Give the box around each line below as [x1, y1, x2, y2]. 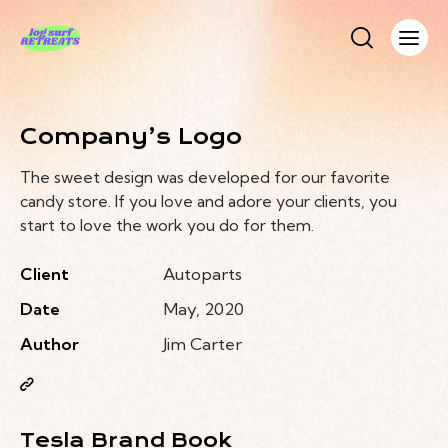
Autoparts [162, 263, 242, 285]
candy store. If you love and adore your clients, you [20, 191, 397, 212]
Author [20, 333, 79, 355]
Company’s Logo [20, 124, 242, 150]
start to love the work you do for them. [20, 215, 314, 236]
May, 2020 [162, 298, 244, 320]
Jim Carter [162, 333, 242, 355]
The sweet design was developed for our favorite [20, 167, 390, 188]
